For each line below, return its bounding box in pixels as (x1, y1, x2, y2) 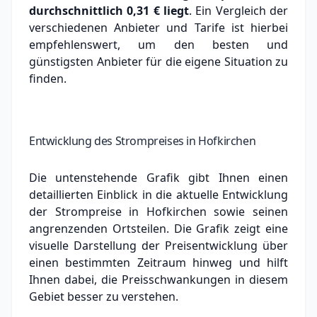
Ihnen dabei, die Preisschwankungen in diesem (29, 271, 288, 287)
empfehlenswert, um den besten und (29, 36, 288, 52)
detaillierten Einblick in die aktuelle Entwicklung (29, 186, 288, 202)
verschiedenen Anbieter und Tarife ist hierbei (29, 19, 288, 35)
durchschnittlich (29, 2, 127, 18)
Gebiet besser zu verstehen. (29, 288, 178, 304)
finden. (29, 70, 67, 86)
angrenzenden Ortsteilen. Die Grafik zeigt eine (29, 220, 288, 236)
